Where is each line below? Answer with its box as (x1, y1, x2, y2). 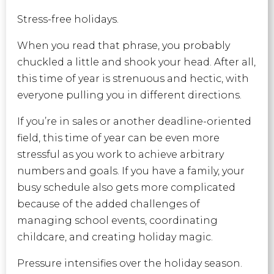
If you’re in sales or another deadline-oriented (17, 116, 251, 128)
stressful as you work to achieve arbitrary (17, 149, 224, 161)
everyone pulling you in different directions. (17, 89, 244, 102)
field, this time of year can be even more (17, 132, 220, 144)
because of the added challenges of (17, 198, 200, 210)
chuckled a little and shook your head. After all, (17, 56, 256, 68)
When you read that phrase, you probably (17, 40, 230, 52)
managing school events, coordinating (17, 215, 218, 227)
